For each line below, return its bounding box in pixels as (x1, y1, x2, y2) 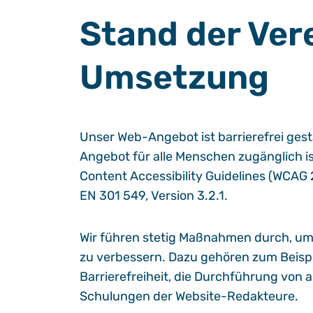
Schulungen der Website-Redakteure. (80, 289, 298, 304)
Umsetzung (80, 57, 269, 97)
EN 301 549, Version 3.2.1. (80, 188, 228, 203)
